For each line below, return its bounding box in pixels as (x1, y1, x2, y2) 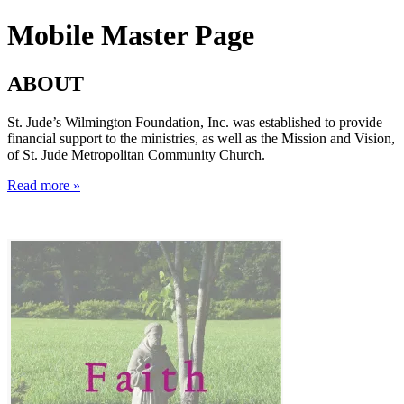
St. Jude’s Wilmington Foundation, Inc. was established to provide (7, 114, 382, 130)
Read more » (7, 177, 80, 193)
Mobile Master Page (7, 19, 254, 52)
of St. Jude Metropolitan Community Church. (7, 146, 265, 162)
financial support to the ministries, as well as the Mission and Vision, (7, 130, 395, 146)
